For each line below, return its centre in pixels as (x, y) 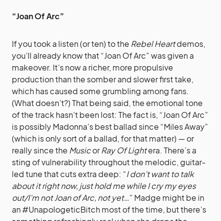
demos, (190, 43)
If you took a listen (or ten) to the (71, 43)
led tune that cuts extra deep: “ (69, 174)
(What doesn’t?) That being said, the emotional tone (107, 103)
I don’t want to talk (160, 174)
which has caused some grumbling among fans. (100, 91)
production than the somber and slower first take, (103, 79)
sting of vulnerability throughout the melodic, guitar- (109, 162)
